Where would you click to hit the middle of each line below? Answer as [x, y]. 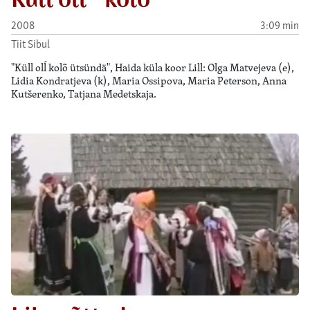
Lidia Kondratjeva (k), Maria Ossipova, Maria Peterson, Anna [149, 81]
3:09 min [280, 24]
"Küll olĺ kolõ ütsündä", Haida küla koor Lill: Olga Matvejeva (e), [153, 68]
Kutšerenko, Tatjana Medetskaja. [84, 94]
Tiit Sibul [30, 44]
